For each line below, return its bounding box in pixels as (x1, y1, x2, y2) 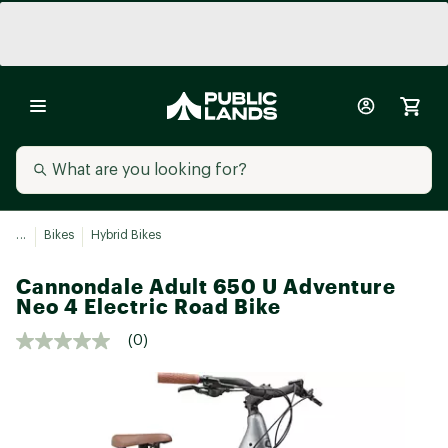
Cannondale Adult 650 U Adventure (16, 274, 396, 299)
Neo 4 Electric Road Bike (16, 294, 281, 319)
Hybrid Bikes (90, 229, 161, 241)
